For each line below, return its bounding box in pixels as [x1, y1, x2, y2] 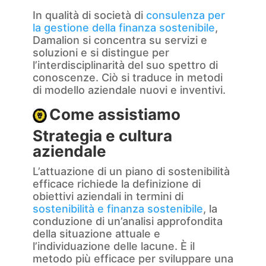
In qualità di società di [32, 9, 146, 22]
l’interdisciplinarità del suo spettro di [32, 59, 218, 72]
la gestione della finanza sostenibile [32, 21, 215, 34]
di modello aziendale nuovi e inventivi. [32, 84, 226, 97]
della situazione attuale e [32, 227, 160, 240]
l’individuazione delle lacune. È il [32, 240, 195, 253]
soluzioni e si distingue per [32, 46, 169, 59]
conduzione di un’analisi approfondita [32, 215, 223, 228]
